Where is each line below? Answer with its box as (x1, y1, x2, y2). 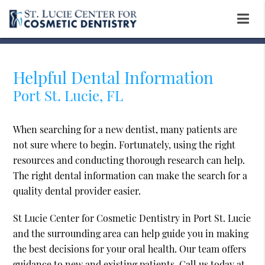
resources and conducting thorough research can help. (13, 154, 245, 167)
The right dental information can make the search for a (13, 169, 248, 182)
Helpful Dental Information (13, 66, 214, 89)
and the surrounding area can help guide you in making (13, 227, 249, 240)
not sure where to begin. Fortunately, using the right (13, 138, 236, 151)
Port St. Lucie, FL (13, 86, 124, 105)
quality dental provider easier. (13, 185, 141, 198)
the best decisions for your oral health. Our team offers (13, 243, 247, 256)
